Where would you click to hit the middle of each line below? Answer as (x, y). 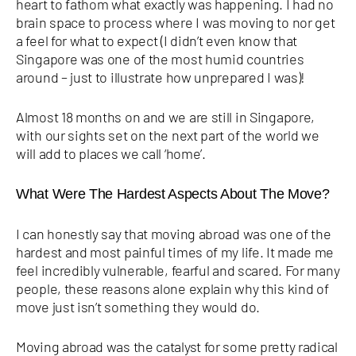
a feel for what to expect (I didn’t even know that (157, 40)
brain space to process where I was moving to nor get (176, 22)
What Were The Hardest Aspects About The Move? (173, 193)
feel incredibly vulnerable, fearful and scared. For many (178, 270)
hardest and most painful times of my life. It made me (175, 252)
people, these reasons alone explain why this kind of (172, 288)
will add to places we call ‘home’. (111, 153)
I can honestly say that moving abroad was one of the (174, 233)
